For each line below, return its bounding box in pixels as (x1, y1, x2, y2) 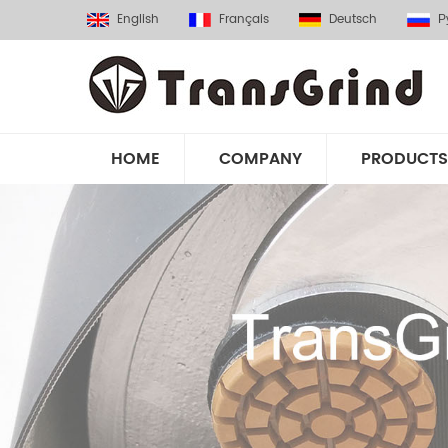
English (117, 10, 159, 29)
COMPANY (219, 146, 302, 172)
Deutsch (329, 10, 377, 29)
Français (219, 10, 269, 29)
